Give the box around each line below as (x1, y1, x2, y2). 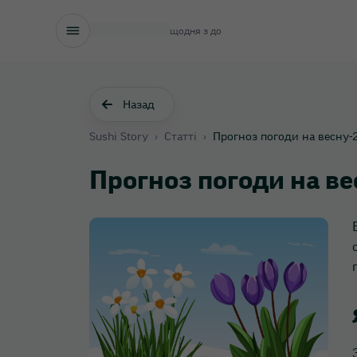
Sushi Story (89, 131, 148, 143)
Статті (164, 131, 197, 143)
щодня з (170, 25, 210, 36)
